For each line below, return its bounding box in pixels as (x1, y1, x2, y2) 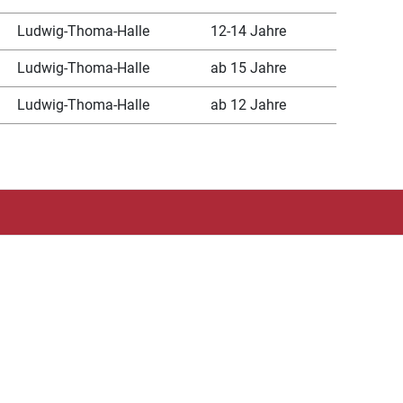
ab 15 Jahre (210, 58, 286, 76)
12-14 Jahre (210, 22, 286, 40)
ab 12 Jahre (210, 95, 286, 113)
